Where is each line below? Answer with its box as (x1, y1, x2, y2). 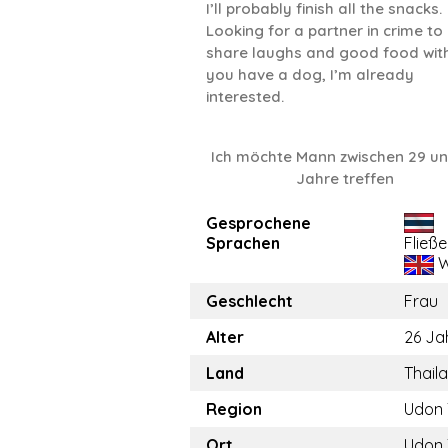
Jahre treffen (296, 169, 395, 188)
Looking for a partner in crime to (206, 21, 443, 40)
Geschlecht (206, 291, 293, 311)
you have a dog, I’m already (206, 65, 414, 84)
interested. (206, 87, 284, 106)
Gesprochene (206, 213, 311, 233)
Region (206, 399, 262, 419)
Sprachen (206, 233, 280, 253)
